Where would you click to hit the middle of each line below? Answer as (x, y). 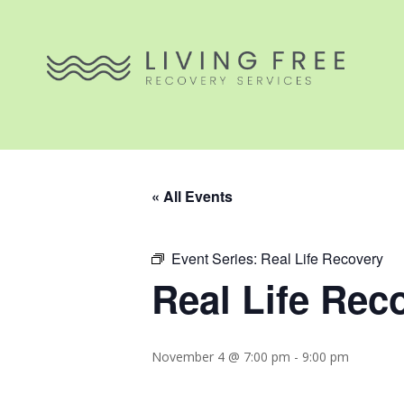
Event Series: (216, 258)
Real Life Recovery (322, 258)
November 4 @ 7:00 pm (221, 356)
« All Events (192, 196)
